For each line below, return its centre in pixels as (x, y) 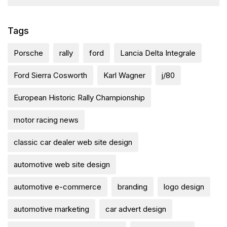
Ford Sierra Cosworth (50, 75)
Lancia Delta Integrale (158, 53)
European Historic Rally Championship (79, 97)
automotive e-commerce (58, 186)
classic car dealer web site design (73, 142)
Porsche (28, 53)
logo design (184, 186)
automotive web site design (62, 164)
